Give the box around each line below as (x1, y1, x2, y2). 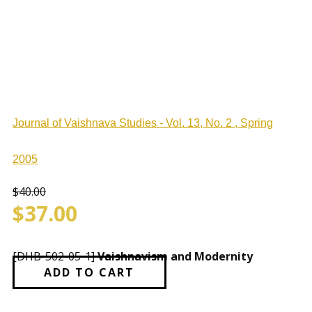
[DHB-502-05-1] (13, 249, 97, 264)
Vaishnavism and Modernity (97, 249, 253, 264)
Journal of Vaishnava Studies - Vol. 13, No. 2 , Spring (13, 117, 273, 129)
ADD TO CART (44, 265, 134, 280)
